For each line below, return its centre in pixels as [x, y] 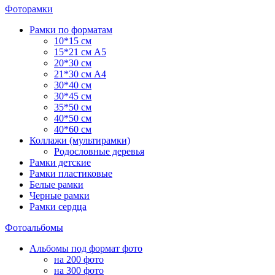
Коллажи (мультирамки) [80, 140]
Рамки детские [60, 162]
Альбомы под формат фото [86, 248]
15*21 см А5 [80, 52]
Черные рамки [60, 195]
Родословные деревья [99, 151]
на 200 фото [79, 259]
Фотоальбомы [34, 227]
